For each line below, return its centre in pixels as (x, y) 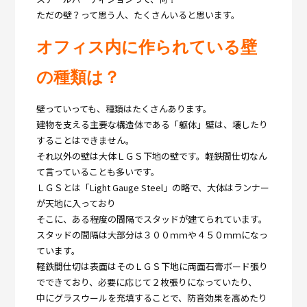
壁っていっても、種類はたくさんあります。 (124, 108)
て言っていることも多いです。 (98, 171)
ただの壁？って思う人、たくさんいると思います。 (138, 14)
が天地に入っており (76, 203)
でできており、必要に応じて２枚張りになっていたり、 (146, 282)
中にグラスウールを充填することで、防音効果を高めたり (151, 297)
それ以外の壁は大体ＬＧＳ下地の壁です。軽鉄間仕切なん (151, 156)
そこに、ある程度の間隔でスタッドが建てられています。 (151, 219)
